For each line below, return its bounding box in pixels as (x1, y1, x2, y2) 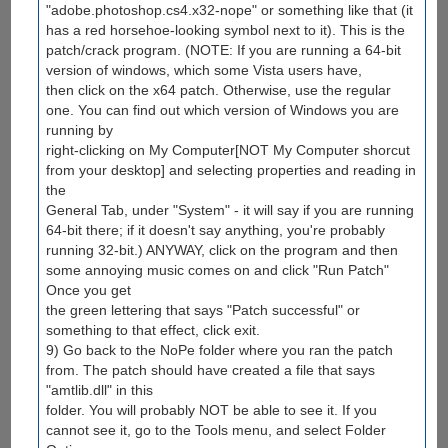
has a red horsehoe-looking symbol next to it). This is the (46, 21, 406, 38)
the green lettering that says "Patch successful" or (46, 301, 361, 318)
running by (46, 121, 114, 138)
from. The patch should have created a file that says (46, 361, 376, 378)
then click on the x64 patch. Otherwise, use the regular (46, 81, 392, 98)
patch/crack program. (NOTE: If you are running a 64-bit (46, 41, 402, 58)
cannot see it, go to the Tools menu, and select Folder (46, 421, 387, 438)
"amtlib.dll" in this (46, 381, 154, 398)
